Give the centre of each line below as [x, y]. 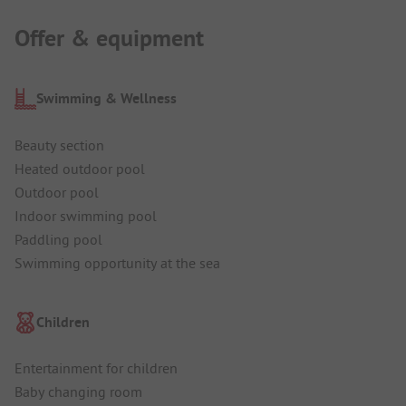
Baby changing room [78, 392]
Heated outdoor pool [80, 168]
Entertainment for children [96, 368]
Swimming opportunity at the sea [117, 262]
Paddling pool [58, 239]
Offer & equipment [109, 38]
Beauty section [59, 145]
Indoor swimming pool [86, 215]
